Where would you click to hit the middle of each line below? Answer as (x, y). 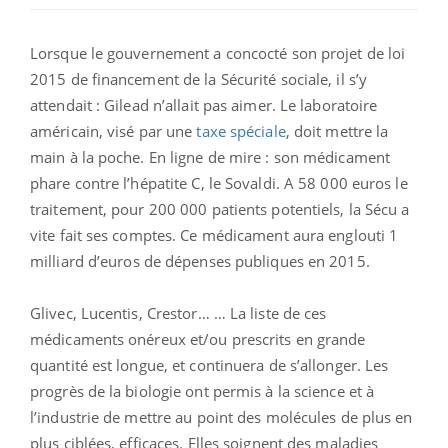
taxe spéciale (239, 131)
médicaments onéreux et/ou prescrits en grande (198, 339)
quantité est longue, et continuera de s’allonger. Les (209, 365)
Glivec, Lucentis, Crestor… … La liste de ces (178, 313)
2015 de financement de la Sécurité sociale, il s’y (199, 79)
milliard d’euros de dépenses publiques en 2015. (200, 261)
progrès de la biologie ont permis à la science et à (202, 391)
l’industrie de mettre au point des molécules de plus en (221, 417)
